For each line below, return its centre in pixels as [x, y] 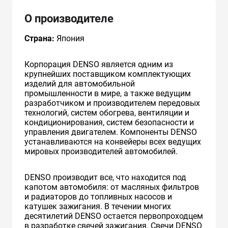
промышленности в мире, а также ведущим [108, 93]
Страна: [39, 38]
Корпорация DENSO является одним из [99, 64]
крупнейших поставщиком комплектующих [108, 74]
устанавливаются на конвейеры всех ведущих [113, 141]
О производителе [69, 18]
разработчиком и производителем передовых [112, 103]
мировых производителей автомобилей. [101, 151]
